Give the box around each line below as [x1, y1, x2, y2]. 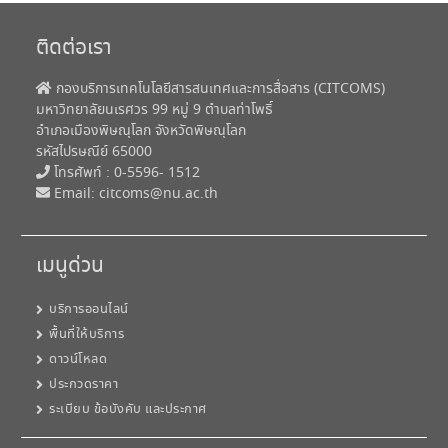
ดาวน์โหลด [49, 350, 108, 370]
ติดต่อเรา [36, 33, 113, 65]
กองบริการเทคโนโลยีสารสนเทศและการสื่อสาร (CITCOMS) [52, 79, 386, 100]
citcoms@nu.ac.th [99, 184, 219, 205]
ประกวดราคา [49, 375, 119, 395]
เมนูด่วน [36, 251, 105, 283]
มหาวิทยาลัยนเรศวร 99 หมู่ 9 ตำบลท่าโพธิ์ [36, 100, 274, 121]
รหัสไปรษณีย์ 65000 [36, 142, 153, 163]
